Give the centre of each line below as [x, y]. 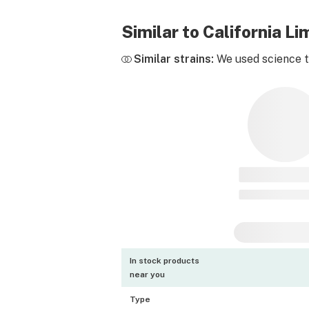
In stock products [165, 261]
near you [147, 275]
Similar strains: [174, 59]
